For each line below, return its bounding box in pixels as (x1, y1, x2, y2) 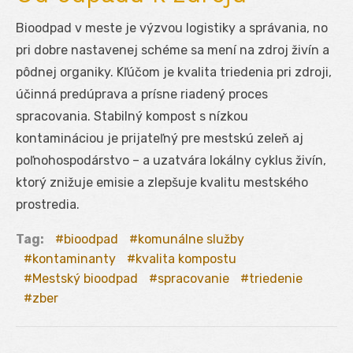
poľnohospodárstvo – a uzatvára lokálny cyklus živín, (16, 152, 326, 168)
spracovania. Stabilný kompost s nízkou (16, 108, 248, 124)
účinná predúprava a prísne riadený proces (16, 86, 268, 102)
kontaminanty (32, 251, 116, 266)
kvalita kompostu (136, 251, 236, 266)
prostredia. (16, 196, 80, 212)
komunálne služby (138, 231, 244, 247)
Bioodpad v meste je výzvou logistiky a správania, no (16, 20, 328, 35)
